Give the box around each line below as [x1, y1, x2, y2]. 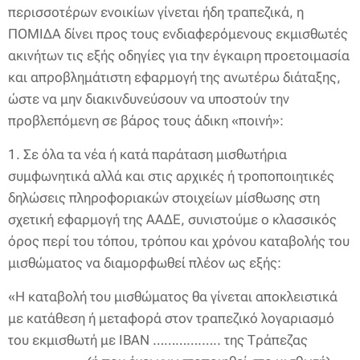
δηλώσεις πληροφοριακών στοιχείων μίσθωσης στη [8, 190, 320, 206]
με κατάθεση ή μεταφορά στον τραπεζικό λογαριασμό [8, 310, 334, 326]
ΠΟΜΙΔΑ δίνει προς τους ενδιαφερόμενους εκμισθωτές [8, 26, 348, 42]
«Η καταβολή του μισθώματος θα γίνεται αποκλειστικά [8, 288, 337, 305]
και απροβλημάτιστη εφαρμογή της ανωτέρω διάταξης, [8, 69, 341, 85]
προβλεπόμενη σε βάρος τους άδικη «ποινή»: [8, 112, 284, 129]
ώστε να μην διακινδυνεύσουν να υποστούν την [8, 91, 289, 107]
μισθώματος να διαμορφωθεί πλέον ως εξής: [8, 255, 281, 271]
